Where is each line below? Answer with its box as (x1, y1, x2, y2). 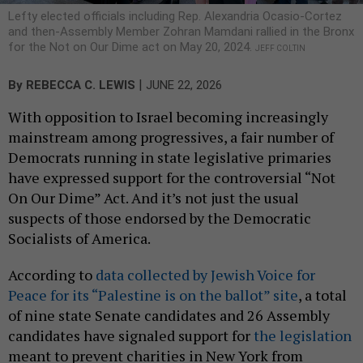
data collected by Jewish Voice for (96, 265, 315, 285)
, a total (298, 285, 347, 305)
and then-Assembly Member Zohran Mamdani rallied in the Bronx (8, 24, 354, 40)
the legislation (254, 326, 352, 346)
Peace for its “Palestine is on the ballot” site (8, 285, 298, 305)
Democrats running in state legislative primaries (8, 147, 331, 168)
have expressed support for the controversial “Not (8, 168, 335, 188)
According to (8, 265, 96, 285)
